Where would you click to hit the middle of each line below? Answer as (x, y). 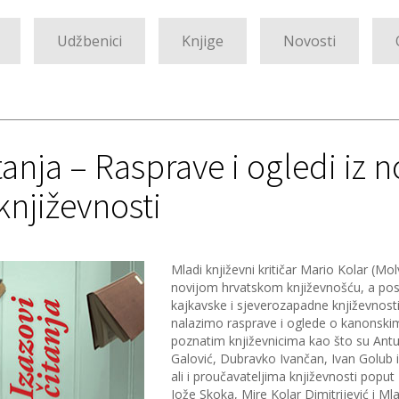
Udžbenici (90, 41)
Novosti (309, 41)
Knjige (203, 41)
